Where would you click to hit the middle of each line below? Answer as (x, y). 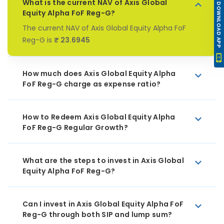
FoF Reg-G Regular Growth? (75, 127)
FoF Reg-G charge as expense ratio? (92, 84)
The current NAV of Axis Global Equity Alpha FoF (104, 28)
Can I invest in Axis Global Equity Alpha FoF (103, 204)
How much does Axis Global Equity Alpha (99, 73)
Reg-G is (38, 40)
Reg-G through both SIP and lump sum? (97, 214)
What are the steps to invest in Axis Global (103, 160)
